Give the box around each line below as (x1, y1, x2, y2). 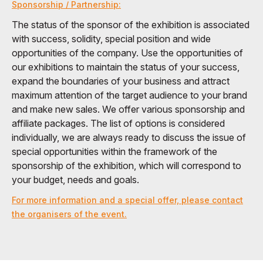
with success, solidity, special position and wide (12, 32, 211, 45)
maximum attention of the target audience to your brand (12, 89, 247, 101)
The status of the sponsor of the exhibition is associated (12, 18, 249, 31)
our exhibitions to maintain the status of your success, (12, 60, 240, 73)
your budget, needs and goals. (12, 173, 139, 186)
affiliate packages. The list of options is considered (12, 117, 225, 129)
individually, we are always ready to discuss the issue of (12, 131, 246, 143)
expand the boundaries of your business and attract (12, 75, 230, 87)
